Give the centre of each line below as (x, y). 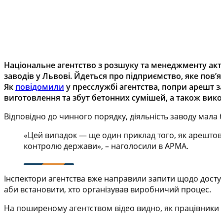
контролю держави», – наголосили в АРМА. (106, 146)
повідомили (40, 87)
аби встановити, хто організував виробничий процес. (108, 189)
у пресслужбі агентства (111, 87)
